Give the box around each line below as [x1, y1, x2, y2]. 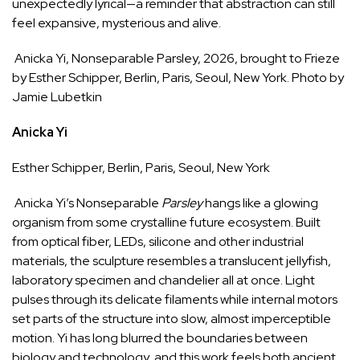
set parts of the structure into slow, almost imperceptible [12, 310, 331, 328]
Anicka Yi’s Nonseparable [14, 194, 159, 212]
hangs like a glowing [202, 194, 318, 212]
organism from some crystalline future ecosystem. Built [12, 214, 321, 231]
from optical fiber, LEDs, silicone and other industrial [12, 233, 304, 251]
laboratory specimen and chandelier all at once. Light [12, 272, 315, 289]
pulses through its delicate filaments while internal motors [12, 291, 337, 309]
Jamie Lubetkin [12, 88, 102, 106]
